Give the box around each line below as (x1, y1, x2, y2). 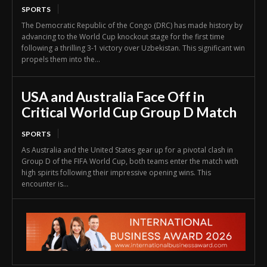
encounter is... (21, 179, 69, 190)
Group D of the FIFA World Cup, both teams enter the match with (21, 156, 238, 167)
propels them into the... (21, 54, 100, 65)
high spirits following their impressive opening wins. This (21, 167, 211, 178)
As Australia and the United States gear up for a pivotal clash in (21, 145, 233, 156)
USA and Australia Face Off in (21, 88, 204, 105)
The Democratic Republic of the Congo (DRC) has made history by (21, 20, 243, 31)
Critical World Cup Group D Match (21, 104, 237, 121)
